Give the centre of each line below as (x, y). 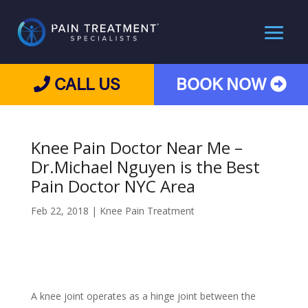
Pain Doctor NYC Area (113, 186)
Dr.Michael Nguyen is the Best (145, 167)
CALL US (85, 86)
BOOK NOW (223, 86)
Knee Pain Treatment (147, 211)
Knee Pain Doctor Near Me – (136, 147)
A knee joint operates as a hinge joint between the (143, 296)
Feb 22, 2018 (59, 211)
